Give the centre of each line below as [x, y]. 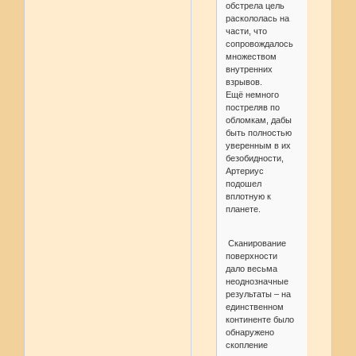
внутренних [249, 70]
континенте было [259, 320]
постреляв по [252, 108]
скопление [246, 345]
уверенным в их [258, 146]
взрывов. [244, 82]
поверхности [251, 256]
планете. [243, 209]
